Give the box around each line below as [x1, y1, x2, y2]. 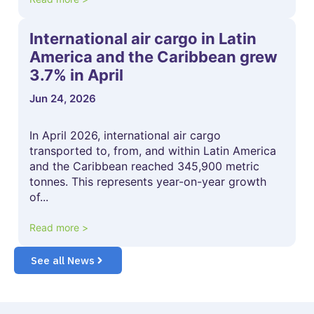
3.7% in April [29, 65, 123, 84]
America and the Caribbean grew [29, 47, 278, 66]
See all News [31, 253, 95, 267]
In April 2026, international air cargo [29, 128, 221, 142]
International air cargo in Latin [29, 29, 257, 48]
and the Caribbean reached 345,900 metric [29, 158, 259, 173]
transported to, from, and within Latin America [29, 143, 276, 158]
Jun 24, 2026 [29, 91, 96, 105]
